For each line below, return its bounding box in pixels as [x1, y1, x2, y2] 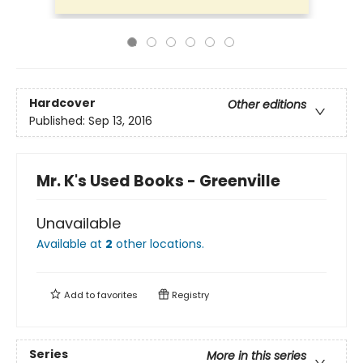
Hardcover [29, 95, 96, 112]
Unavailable [36, 213, 121, 233]
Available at [36, 236, 105, 252]
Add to [62, 288, 97, 301]
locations [150, 236, 202, 252]
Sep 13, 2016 [88, 113, 152, 130]
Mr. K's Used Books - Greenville [36, 170, 280, 192]
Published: [29, 113, 88, 130]
